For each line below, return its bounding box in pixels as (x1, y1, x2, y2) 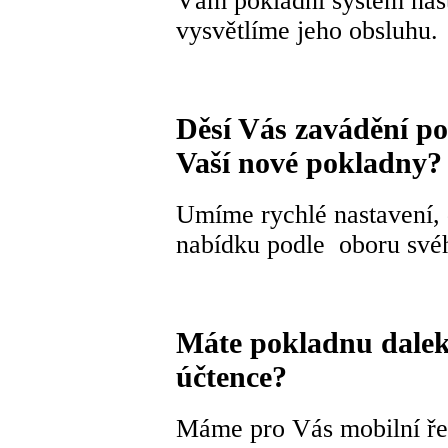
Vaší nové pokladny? (176, 146, 442, 180)
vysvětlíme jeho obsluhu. (176, 16, 438, 46)
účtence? (176, 360, 287, 394)
